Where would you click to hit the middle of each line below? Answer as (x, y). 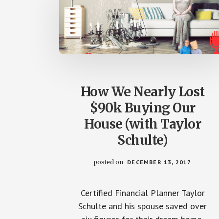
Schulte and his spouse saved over (143, 206)
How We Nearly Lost (142, 91)
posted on (109, 162)
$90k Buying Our (143, 108)
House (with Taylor (143, 124)
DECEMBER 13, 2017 (159, 162)
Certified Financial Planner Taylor (142, 193)
